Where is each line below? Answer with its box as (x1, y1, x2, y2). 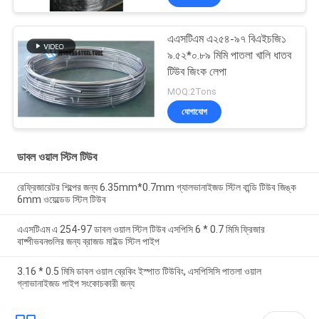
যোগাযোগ (182, 107, 208, 117)
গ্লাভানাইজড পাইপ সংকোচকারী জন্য (16, 277, 135, 289)
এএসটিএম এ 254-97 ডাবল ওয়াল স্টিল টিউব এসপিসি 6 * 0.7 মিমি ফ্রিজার (16, 223, 265, 235)
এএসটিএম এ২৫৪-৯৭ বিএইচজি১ (167, 33, 287, 46)
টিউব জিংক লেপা (167, 66, 227, 79)
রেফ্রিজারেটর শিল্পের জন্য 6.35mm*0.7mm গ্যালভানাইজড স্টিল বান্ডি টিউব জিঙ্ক (16, 181, 296, 193)
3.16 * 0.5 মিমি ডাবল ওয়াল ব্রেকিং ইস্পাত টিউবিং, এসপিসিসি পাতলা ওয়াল (16, 265, 261, 277)
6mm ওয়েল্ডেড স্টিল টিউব (16, 193, 106, 205)
